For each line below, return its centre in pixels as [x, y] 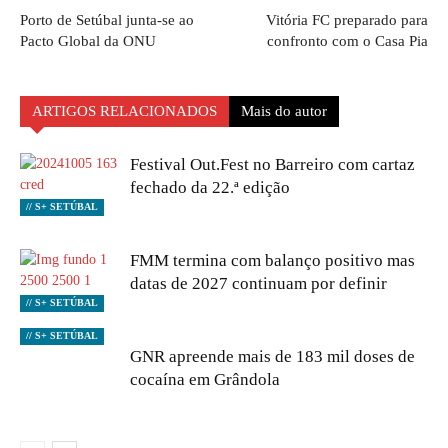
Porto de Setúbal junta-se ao [107, 20]
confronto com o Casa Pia [347, 41]
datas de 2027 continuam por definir [258, 283]
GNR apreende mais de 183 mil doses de [272, 356]
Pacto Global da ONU [88, 41]
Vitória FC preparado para [347, 20]
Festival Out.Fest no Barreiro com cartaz [272, 164]
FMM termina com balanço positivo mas [272, 260]
